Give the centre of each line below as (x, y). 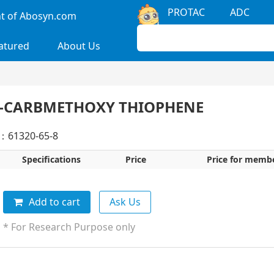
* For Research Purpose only (69, 227)
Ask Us (125, 202)
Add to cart (54, 202)
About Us (79, 46)
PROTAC (186, 12)
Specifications (51, 160)
